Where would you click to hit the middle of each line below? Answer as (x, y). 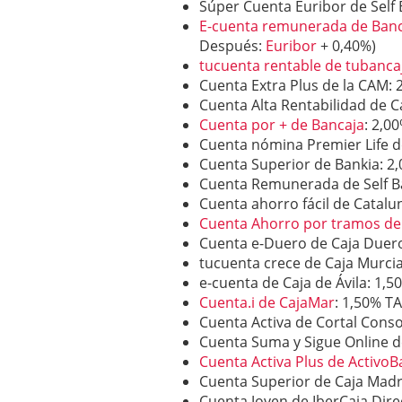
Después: (232, 46)
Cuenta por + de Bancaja (282, 125)
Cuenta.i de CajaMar (267, 303)
